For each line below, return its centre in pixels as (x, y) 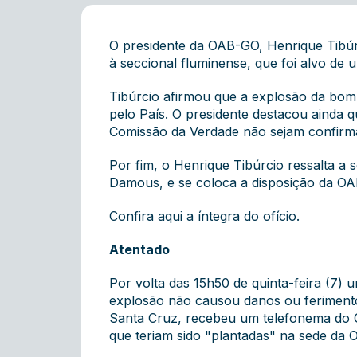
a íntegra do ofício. (241, 216)
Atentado (139, 249)
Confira (133, 216)
